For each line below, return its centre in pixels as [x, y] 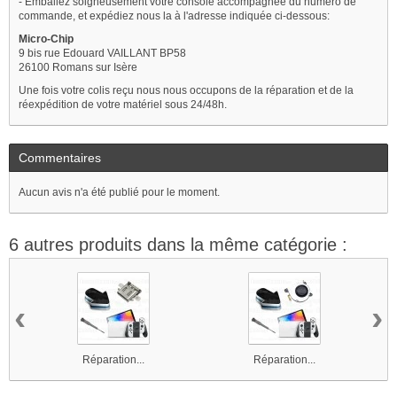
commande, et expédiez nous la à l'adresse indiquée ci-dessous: [174, 16]
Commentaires [60, 158]
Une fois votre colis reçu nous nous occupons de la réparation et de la [186, 91]
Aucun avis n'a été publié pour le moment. [119, 193]
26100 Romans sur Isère [78, 68]
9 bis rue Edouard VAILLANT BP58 [102, 54]
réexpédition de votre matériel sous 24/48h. [123, 105]
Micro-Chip [46, 39]
